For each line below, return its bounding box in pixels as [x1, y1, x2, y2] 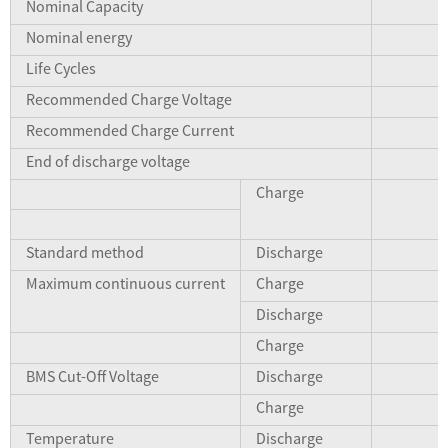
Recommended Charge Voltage [26, 88, 232, 109]
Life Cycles [26, 57, 96, 78]
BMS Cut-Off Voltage [26, 365, 159, 386]
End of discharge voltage [26, 150, 190, 171]
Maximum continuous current [26, 272, 225, 293]
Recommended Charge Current [26, 119, 234, 140]
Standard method [26, 241, 144, 262]
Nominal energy [26, 26, 132, 47]
